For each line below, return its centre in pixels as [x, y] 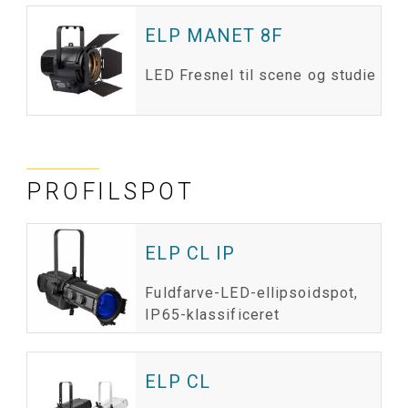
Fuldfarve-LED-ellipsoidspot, [252, 293]
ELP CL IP [190, 254]
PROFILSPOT [111, 192]
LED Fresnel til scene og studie [261, 75]
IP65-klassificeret [213, 315]
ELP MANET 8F [214, 35]
